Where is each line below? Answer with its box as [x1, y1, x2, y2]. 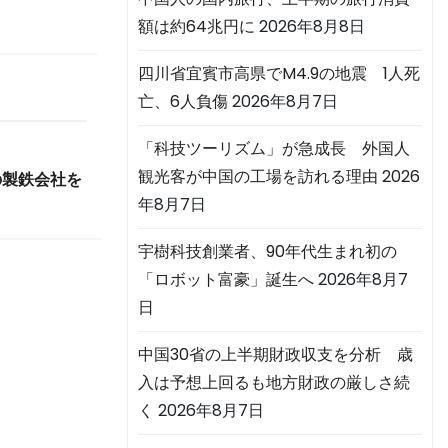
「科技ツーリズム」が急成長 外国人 [138, 137, 410, 161]
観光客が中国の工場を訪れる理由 [138, 165, 378, 189]
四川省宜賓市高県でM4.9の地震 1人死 [138, 62, 420, 86]
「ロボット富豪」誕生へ [138, 268, 314, 292]
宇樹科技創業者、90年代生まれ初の [138, 240, 397, 264]
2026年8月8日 [259, 15, 365, 39]
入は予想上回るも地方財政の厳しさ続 [138, 371, 410, 395]
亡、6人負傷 [138, 90, 228, 114]
